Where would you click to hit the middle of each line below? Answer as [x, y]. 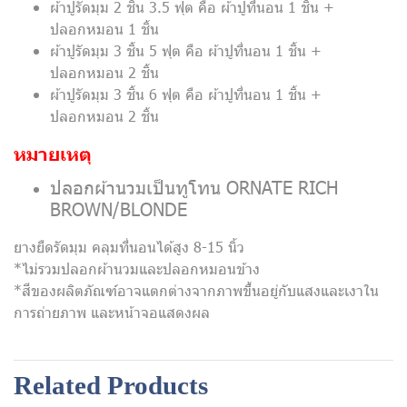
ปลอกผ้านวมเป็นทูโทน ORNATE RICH [194, 186]
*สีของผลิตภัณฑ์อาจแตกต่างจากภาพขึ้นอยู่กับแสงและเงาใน [196, 290]
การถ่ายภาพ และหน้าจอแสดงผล [112, 312]
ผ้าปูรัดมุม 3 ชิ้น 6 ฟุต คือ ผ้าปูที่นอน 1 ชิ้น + [186, 94]
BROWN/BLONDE [119, 208]
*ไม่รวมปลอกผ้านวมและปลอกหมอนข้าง [137, 268]
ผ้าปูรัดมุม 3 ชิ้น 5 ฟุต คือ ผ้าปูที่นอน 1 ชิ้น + [186, 50]
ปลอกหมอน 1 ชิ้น [104, 29]
